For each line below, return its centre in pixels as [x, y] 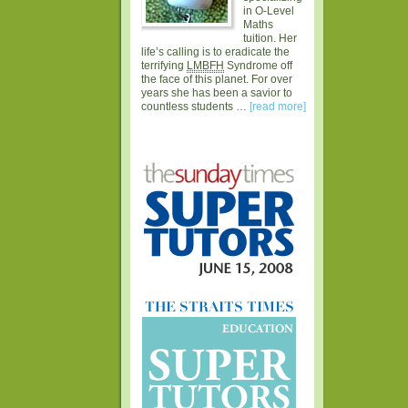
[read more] [278, 107]
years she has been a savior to [217, 93]
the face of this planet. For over [217, 80]
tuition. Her [270, 39]
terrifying [164, 66]
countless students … [196, 107]
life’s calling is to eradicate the [216, 52]
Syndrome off [259, 66]
